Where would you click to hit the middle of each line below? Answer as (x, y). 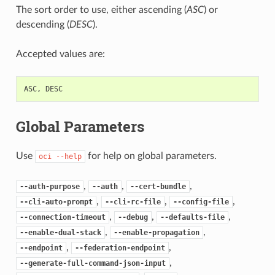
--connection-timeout (62, 217)
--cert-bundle (158, 186)
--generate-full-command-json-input (92, 263)
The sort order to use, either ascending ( (101, 10)
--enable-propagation (156, 232)
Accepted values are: (60, 54)
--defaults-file (192, 217)
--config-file (201, 202)
